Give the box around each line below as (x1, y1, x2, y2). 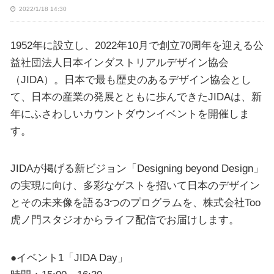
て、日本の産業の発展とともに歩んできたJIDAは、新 (10, 90, 262, 103)
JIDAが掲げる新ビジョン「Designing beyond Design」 (10, 162, 264, 175)
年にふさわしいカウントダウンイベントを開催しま (10, 107, 250, 120)
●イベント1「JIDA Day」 (10, 251, 128, 264)
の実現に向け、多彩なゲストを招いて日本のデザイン (10, 179, 260, 192)
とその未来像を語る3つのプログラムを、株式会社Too (10, 196, 261, 209)
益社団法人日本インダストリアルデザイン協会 (10, 56, 229, 68)
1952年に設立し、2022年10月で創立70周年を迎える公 (10, 39, 264, 51)
